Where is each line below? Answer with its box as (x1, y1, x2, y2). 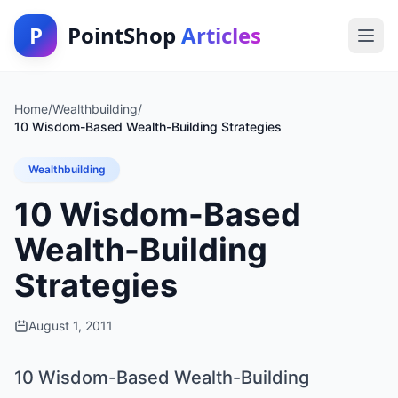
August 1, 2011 (28, 318, 113, 333)
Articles (181, 20, 261, 50)
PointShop (68, 20, 181, 50)
